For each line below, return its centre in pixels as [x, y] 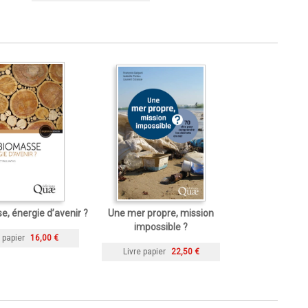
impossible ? [161, 227]
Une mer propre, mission [161, 213]
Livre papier [144, 251]
